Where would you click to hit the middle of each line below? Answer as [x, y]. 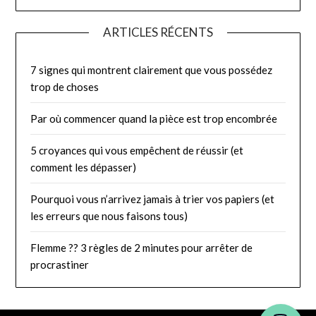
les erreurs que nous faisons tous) [109, 215]
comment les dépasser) [84, 167]
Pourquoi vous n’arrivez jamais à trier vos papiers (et [153, 199]
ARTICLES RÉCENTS [158, 32]
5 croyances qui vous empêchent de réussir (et [137, 150]
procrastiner [60, 264]
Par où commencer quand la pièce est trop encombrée [154, 118]
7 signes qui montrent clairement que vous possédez [152, 69]
